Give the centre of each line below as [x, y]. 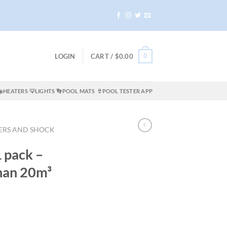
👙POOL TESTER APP [124, 91]
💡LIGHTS [42, 91]
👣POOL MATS [76, 91]
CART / [103, 56]
